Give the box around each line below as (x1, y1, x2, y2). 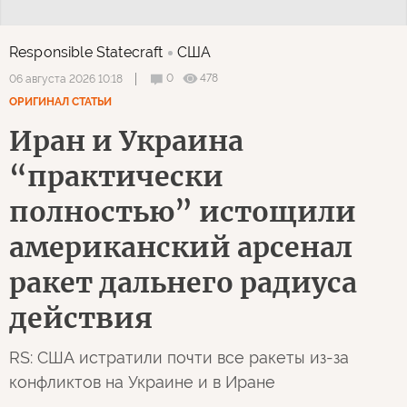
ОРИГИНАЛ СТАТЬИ (9, 94, 112, 108)
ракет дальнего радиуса (9, 264, 357, 300)
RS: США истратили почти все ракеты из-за (9, 347, 349, 367)
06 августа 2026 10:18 (9, 72, 123, 85)
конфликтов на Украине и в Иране (9, 372, 275, 392)
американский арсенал (9, 229, 352, 264)
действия (9, 300, 153, 335)
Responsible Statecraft (9, 43, 164, 61)
